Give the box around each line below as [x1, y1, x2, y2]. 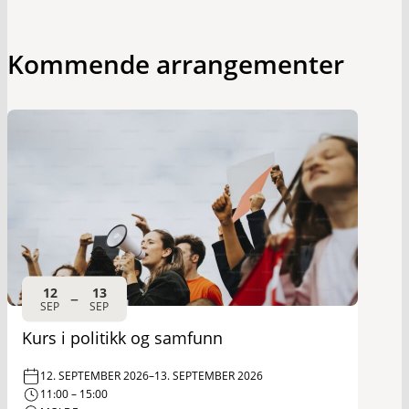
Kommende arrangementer [7, 46, 344, 81]
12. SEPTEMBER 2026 [40, 368, 149, 384]
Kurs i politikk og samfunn [22, 326, 223, 349]
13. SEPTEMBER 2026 [154, 368, 263, 384]
